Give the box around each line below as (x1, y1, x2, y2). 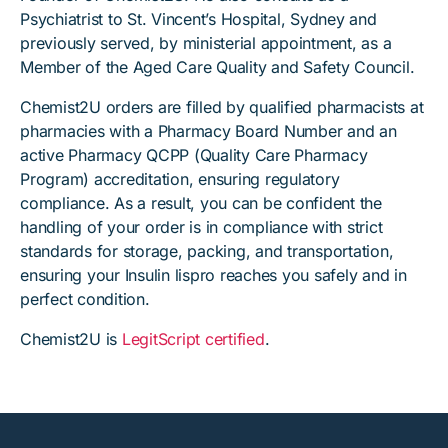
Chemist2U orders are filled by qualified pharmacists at (20, 97, 424, 117)
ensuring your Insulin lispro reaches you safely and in (20, 265, 407, 285)
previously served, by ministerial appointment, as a (20, 33, 392, 53)
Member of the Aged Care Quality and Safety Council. (20, 57, 415, 77)
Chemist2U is (20, 329, 122, 349)
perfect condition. (20, 289, 150, 309)
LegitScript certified (121, 329, 265, 349)
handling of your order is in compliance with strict (20, 217, 383, 237)
